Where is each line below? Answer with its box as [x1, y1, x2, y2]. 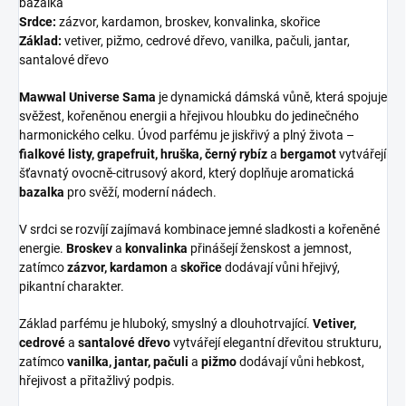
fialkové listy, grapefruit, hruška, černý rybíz [19, 146, 267, 161]
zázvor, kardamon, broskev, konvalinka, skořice [56, 14, 320, 29]
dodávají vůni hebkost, [237, 353, 364, 369]
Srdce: [19, 14, 56, 29]
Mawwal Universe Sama [19, 89, 159, 104]
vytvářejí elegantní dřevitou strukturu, [170, 334, 382, 350]
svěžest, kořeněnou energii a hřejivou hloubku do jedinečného [19, 108, 359, 123]
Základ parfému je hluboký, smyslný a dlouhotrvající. [19, 315, 310, 331]
